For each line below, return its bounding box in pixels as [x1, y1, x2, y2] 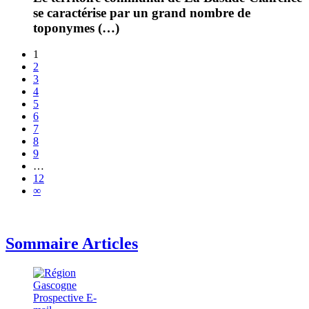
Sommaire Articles [6, 235, 138, 253]
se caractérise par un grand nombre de [33, 5, 250, 20]
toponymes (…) [33, 20, 119, 35]
